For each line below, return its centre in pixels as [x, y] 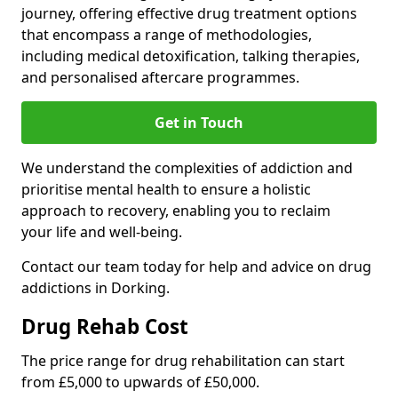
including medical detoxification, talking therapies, [191, 56]
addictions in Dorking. [96, 288]
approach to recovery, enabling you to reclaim [176, 211]
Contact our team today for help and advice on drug [196, 267]
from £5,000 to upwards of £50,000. [140, 382]
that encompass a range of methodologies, [167, 35]
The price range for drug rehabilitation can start [183, 361]
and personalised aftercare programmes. [160, 77]
